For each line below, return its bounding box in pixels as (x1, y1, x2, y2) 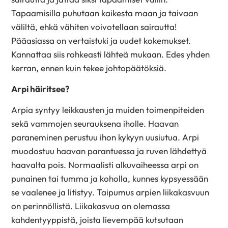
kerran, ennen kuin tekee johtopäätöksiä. (11, 63, 171, 74)
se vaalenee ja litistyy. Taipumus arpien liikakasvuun (11, 186, 210, 197)
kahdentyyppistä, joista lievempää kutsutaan (11, 214, 184, 225)
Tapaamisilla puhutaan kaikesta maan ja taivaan (11, 8, 198, 19)
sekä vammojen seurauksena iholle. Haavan (11, 118, 179, 129)
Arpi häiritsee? (11, 83, 70, 95)
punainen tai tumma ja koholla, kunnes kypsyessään (11, 173, 209, 184)
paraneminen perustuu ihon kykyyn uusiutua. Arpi (11, 131, 199, 142)
